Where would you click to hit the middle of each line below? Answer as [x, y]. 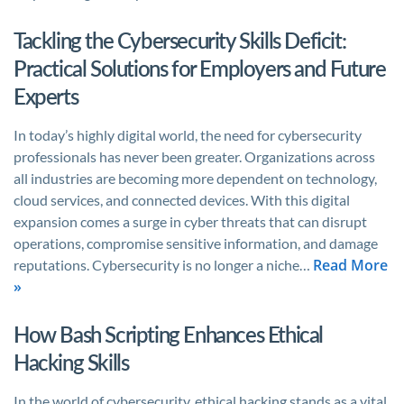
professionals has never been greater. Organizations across [194, 156]
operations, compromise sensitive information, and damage [196, 243]
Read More [350, 265]
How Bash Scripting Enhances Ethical [169, 334]
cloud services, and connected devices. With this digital [182, 200]
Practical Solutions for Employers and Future [200, 68]
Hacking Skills [71, 362]
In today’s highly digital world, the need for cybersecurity [188, 135]
